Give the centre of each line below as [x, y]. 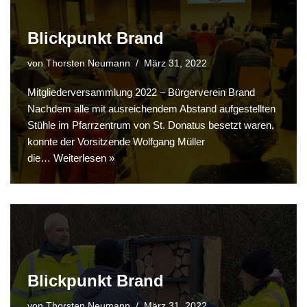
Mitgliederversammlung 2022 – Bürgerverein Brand [141, 93]
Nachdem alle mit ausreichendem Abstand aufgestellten [151, 109]
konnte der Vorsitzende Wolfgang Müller [116, 142]
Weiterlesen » [84, 158]
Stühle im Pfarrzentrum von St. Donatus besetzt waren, [151, 125]
